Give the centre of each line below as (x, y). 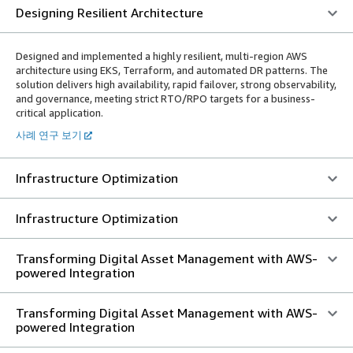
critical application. (59, 112)
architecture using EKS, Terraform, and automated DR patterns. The (172, 70)
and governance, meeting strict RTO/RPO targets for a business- (165, 98)
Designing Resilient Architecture (110, 12)
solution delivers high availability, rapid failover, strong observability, (176, 84)
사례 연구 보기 (49, 134)
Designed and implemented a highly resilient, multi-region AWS (162, 56)
